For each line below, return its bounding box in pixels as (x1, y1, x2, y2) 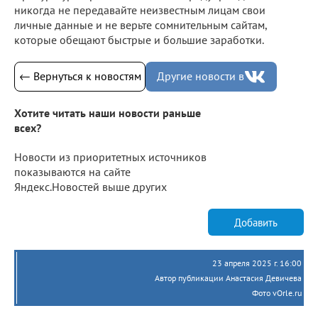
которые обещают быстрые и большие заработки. (14, 32, 264, 47)
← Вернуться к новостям (18, 69, 141, 84)
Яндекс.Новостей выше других (14, 180, 167, 194)
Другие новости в (157, 69, 244, 84)
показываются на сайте (14, 165, 131, 180)
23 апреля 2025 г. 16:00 (212, 258, 302, 269)
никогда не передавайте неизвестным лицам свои (14, 2, 265, 17)
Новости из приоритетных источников (14, 150, 207, 165)
